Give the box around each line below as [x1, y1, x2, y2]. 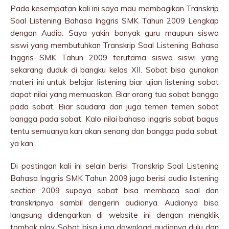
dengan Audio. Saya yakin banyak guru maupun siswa [10, 28, 219, 38]
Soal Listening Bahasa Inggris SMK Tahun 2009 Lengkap [10, 16, 219, 26]
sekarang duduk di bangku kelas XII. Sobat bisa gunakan [10, 65, 219, 75]
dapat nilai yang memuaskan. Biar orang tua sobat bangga [10, 89, 219, 99]
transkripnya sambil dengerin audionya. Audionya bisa [10, 198, 219, 208]
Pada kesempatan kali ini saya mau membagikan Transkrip [10, 4, 219, 13]
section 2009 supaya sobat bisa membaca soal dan [10, 186, 219, 195]
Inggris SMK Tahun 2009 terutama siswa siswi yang [10, 53, 219, 62]
